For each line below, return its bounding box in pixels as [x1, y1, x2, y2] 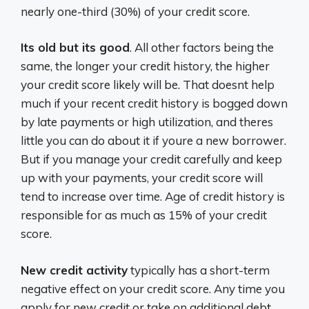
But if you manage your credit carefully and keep [21, 152, 282, 167]
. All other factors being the [130, 40, 274, 55]
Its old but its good [21, 40, 130, 55]
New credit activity [21, 262, 128, 277]
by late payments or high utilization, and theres [21, 114, 273, 130]
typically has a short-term [128, 262, 270, 277]
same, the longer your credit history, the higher [21, 59, 270, 74]
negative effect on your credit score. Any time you [21, 281, 285, 296]
